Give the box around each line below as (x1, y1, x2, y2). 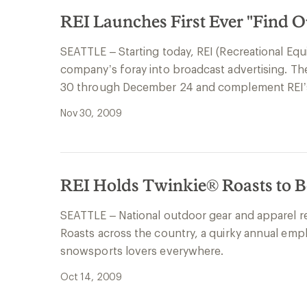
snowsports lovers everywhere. (60, 244, 224, 257)
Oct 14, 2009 (60, 271, 123, 282)
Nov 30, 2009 (60, 107, 123, 119)
